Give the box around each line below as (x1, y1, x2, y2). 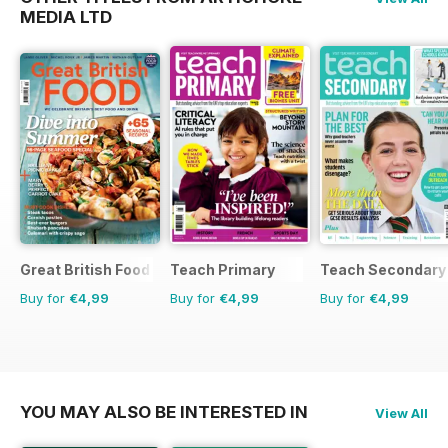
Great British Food (20, 260, 150, 278)
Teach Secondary (320, 260, 446, 278)
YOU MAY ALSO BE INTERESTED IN (20, 401, 308, 422)
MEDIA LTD (20, 6, 112, 27)
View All (375, 404, 428, 421)
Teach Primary (170, 260, 275, 278)
